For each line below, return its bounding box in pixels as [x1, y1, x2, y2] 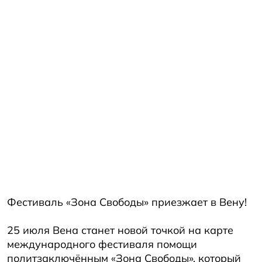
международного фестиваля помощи [7, 237, 197, 251]
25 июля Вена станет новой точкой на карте [7, 223, 233, 237]
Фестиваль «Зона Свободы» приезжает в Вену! [7, 195, 247, 209]
